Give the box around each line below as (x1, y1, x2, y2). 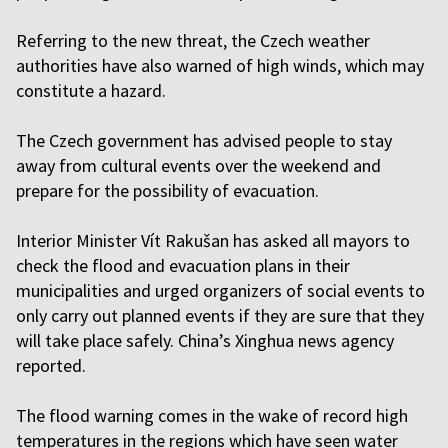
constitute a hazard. (16, 79, 166, 102)
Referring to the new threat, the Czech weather (16, 29, 370, 52)
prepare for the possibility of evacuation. (16, 179, 319, 202)
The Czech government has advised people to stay (16, 129, 392, 152)
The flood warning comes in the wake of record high (16, 404, 408, 427)
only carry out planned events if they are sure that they (16, 304, 424, 327)
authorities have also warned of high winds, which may (16, 54, 424, 77)
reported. (16, 354, 86, 377)
